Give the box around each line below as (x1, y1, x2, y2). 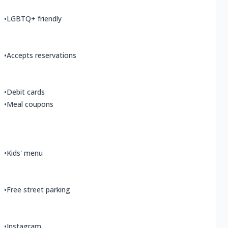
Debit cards (7, 87, 45, 97)
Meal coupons (7, 99, 53, 109)
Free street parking (7, 185, 70, 195)
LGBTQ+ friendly (7, 14, 62, 24)
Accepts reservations (7, 50, 76, 61)
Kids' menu (7, 148, 43, 158)
